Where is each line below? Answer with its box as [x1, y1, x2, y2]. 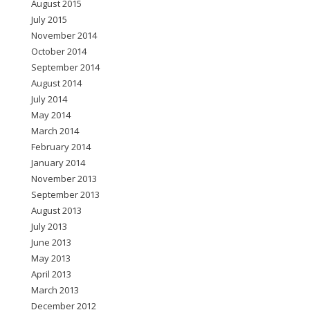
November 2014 [31, 29, 97, 42]
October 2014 [31, 45, 86, 57]
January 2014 [31, 156, 85, 169]
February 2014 [31, 140, 91, 153]
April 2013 [31, 268, 71, 280]
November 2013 [31, 172, 97, 185]
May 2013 [31, 252, 71, 264]
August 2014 [31, 77, 82, 89]
